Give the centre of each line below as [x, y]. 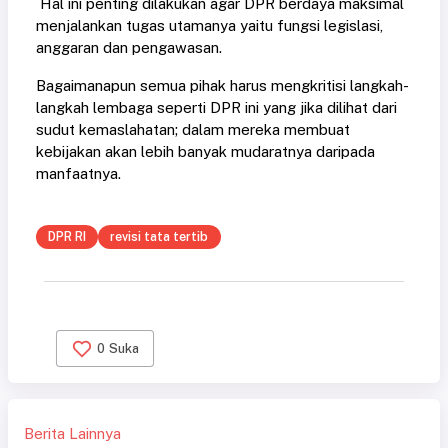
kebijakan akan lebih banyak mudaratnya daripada [205, 152]
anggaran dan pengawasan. [129, 48]
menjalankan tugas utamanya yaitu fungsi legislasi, [209, 26]
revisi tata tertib [159, 237]
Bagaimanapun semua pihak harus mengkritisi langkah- [222, 86]
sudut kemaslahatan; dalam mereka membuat [193, 130]
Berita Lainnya [72, 434]
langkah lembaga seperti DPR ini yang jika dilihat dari [216, 108]
